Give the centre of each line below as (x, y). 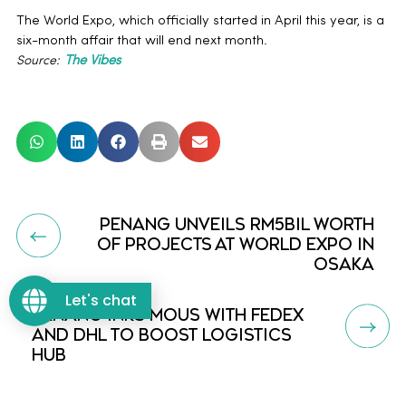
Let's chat (101, 301)
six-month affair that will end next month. (141, 41)
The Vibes (92, 61)
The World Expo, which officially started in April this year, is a (200, 21)
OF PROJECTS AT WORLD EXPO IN (235, 246)
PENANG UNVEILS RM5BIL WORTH (237, 226)
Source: (38, 61)
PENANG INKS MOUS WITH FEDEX (168, 316)
